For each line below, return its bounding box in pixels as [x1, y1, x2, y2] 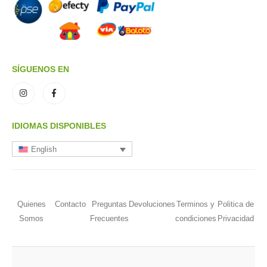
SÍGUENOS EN [12, 64, 69, 74]
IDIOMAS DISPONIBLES [12, 121, 106, 131]
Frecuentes [89, 214, 129, 223]
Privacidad [217, 214, 254, 223]
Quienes [17, 200, 46, 209]
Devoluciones [128, 200, 175, 209]
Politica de [217, 200, 254, 209]
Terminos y [176, 200, 215, 209]
